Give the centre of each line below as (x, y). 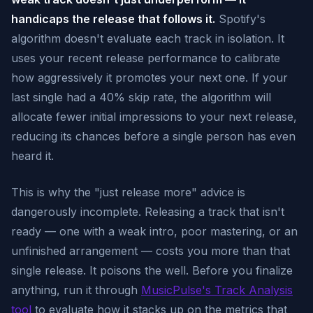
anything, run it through (76, 290)
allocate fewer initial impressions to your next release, (154, 117)
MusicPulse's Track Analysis (217, 290)
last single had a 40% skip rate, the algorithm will (141, 97)
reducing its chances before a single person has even (153, 136)
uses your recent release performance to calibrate (146, 58)
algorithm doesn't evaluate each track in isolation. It (148, 38)
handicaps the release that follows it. (113, 19)
